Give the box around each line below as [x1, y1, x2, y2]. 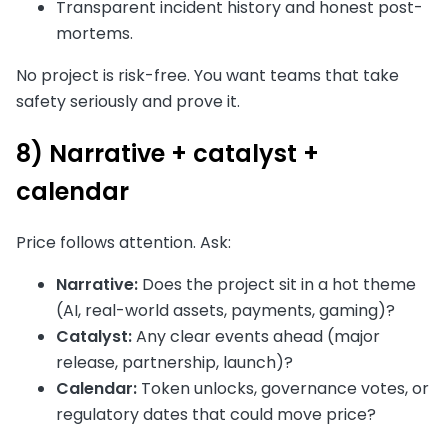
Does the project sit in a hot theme [138, 273, 416, 297]
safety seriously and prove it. [16, 89, 240, 113]
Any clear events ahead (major [132, 325, 380, 349]
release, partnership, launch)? [56, 351, 293, 375]
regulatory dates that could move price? [56, 403, 376, 427]
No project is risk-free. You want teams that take [16, 63, 399, 87]
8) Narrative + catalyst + [16, 136, 319, 170]
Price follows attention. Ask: [16, 231, 231, 255]
